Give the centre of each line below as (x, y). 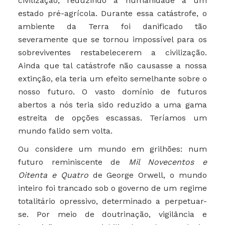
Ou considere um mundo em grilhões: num (113, 149)
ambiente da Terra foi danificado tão (113, 27)
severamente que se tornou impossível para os (113, 40)
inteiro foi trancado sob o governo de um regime (113, 188)
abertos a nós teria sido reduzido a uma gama (113, 105)
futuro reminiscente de (73, 162)
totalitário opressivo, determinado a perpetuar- (113, 201)
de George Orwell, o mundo (147, 175)
